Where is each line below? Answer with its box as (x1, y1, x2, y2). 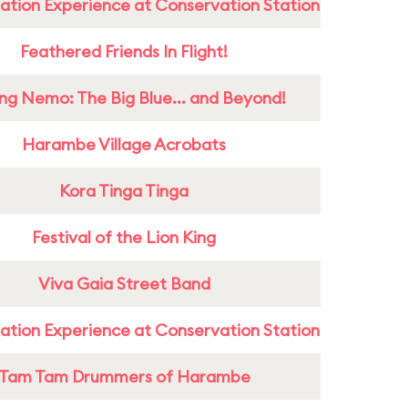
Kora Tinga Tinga (59, 180, 189, 201)
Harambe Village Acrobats (22, 134, 226, 155)
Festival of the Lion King (32, 227, 216, 248)
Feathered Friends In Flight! (20, 41, 228, 62)
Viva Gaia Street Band (37, 273, 210, 294)
